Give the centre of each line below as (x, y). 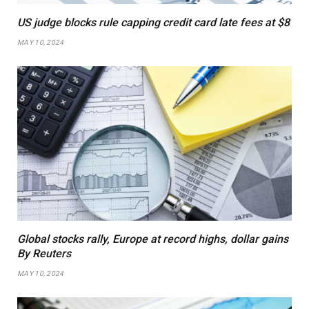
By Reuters (44, 253)
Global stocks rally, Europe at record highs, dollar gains (153, 239)
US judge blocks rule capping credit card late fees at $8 (153, 22)
